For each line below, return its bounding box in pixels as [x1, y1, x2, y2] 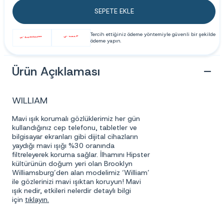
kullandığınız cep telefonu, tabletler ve [12, 122, 137, 132]
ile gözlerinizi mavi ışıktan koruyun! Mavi [12, 176, 141, 186]
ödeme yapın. [90, 37, 121, 44]
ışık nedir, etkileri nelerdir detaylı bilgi [12, 185, 131, 195]
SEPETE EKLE [94, 7, 134, 16]
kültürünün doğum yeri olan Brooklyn [12, 158, 132, 168]
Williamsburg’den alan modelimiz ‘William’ [12, 167, 149, 177]
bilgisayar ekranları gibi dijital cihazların [12, 131, 138, 141]
